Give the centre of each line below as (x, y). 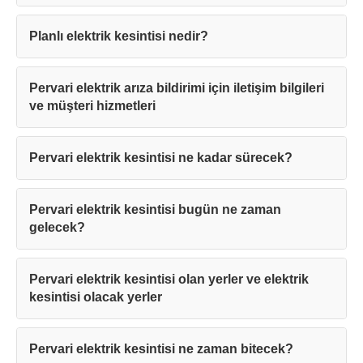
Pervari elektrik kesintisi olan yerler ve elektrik (169, 280)
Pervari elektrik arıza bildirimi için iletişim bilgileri (177, 88)
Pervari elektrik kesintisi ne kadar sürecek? (161, 158)
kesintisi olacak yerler (96, 297)
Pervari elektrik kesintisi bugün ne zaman (155, 210)
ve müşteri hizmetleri (92, 106)
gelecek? (57, 228)
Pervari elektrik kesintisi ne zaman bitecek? (161, 349)
